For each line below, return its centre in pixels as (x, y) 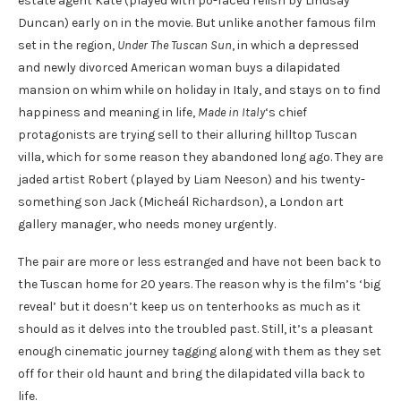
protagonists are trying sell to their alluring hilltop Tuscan (188, 135)
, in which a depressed (295, 46)
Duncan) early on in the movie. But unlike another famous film (197, 23)
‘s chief (286, 113)
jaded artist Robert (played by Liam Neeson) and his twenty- (192, 180)
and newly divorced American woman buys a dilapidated (179, 68)
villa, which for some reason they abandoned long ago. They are (200, 158)
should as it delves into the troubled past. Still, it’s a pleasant (196, 329)
